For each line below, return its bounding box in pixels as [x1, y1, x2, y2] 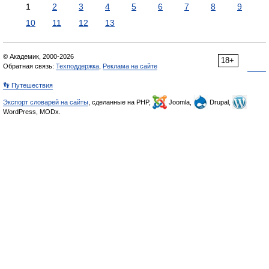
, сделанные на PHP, [88, 98, 153, 106]
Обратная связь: [3, 62, 56, 70]
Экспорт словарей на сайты [3, 98, 88, 106]
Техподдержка [56, 62, 99, 70]
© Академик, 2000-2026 [3, 53, 74, 60]
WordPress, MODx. [3, 108, 61, 115]
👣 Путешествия [3, 82, 53, 89]
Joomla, [167, 98, 193, 106]
